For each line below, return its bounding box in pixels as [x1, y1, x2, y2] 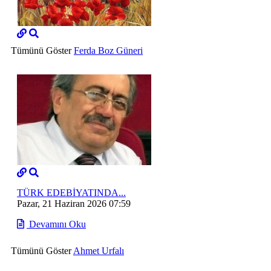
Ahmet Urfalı [73, 246, 124, 256]
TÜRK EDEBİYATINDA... [17, 188, 126, 198]
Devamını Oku [27, 219, 86, 230]
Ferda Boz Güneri [74, 45, 143, 56]
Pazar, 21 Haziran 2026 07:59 [17, 198, 131, 209]
